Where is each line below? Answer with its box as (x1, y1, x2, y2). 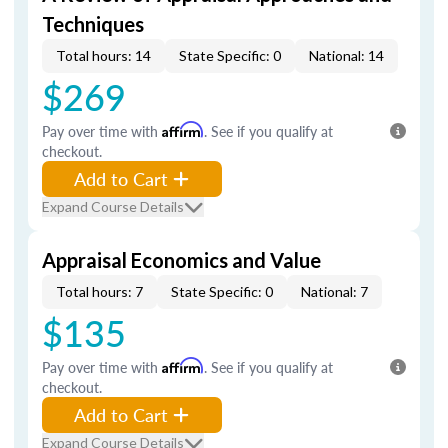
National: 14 (309, 47, 384, 64)
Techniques (42, 12, 144, 36)
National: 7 (301, 283, 368, 300)
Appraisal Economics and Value (42, 248, 321, 272)
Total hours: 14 (56, 47, 151, 64)
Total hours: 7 (56, 283, 143, 300)
